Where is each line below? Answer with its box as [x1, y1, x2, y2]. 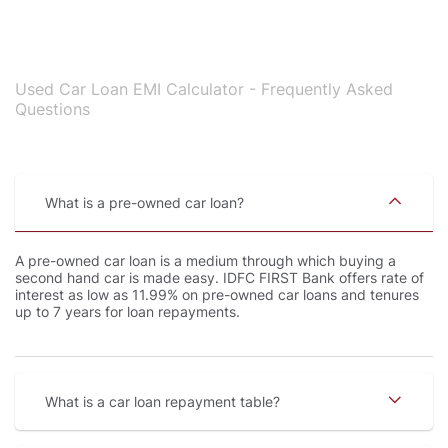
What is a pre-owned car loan [45, 194, 244, 212]
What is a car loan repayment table [45, 393, 280, 411]
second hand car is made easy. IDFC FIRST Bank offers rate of [15, 269, 424, 287]
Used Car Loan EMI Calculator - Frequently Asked [15, 79, 393, 100]
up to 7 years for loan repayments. [15, 303, 240, 321]
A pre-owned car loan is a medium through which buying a [15, 252, 396, 270]
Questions [15, 99, 90, 120]
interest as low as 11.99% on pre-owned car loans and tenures [15, 286, 419, 304]
